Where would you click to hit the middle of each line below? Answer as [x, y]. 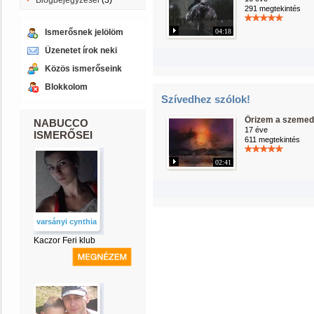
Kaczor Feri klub [64, 240]
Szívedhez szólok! [206, 99]
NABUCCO [61, 123]
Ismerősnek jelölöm [84, 32]
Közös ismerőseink [83, 69]
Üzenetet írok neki [81, 50]
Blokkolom [66, 87]
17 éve [256, 130]
